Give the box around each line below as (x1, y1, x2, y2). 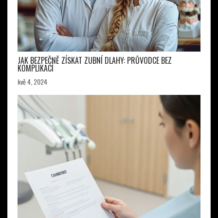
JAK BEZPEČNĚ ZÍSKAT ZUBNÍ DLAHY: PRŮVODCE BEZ (18, 54, 172, 67)
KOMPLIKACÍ (18, 62, 54, 74)
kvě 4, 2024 (18, 76, 47, 87)
